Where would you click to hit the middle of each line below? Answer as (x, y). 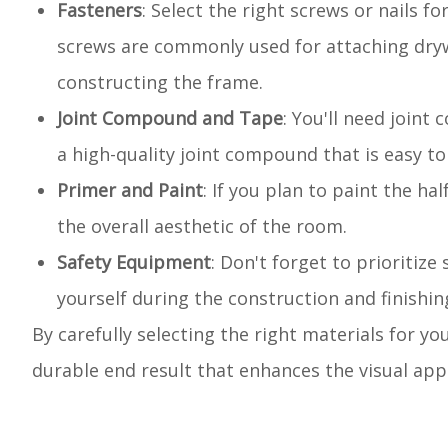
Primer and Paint (130, 190)
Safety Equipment (134, 262)
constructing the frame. (160, 82)
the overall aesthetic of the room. (202, 226)
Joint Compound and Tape (170, 118)
